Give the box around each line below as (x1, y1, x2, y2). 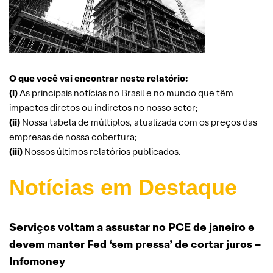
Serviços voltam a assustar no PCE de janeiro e (9, 219, 255, 234)
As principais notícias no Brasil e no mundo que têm (18, 87, 233, 99)
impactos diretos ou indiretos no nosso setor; (9, 101, 198, 113)
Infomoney (9, 253, 65, 268)
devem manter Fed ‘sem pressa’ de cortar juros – (9, 236, 261, 251)
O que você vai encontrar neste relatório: (9, 72, 188, 84)
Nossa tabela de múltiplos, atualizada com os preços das (20, 116, 257, 128)
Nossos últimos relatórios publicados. (23, 145, 181, 157)
